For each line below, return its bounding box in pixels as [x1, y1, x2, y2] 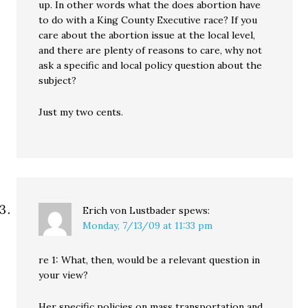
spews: [179, 204, 210, 217]
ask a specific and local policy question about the [38, 59, 263, 72]
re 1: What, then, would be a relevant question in [38, 254, 261, 267]
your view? [38, 269, 89, 282]
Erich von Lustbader [82, 204, 177, 217]
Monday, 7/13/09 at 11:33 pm [82, 219, 213, 232]
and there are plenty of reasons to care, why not [38, 44, 263, 57]
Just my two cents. [38, 106, 124, 119]
